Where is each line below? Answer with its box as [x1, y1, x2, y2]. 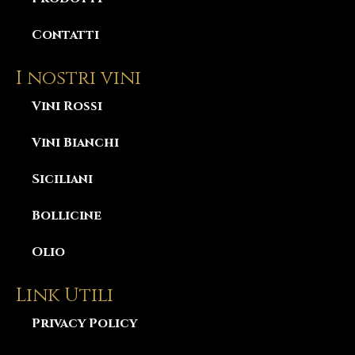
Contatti [32, 25, 99, 44]
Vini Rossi [32, 97, 102, 115]
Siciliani [32, 170, 93, 188]
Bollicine [32, 206, 101, 224]
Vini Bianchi [32, 133, 119, 151]
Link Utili [16, 282, 113, 308]
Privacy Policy [32, 314, 137, 332]
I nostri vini [16, 65, 141, 91]
